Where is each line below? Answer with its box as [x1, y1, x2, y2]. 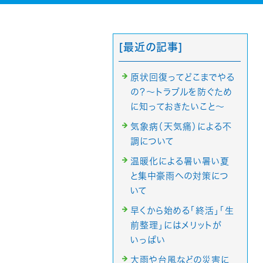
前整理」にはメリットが [130, 221, 222, 230]
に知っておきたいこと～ [130, 102, 225, 111]
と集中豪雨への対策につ [130, 171, 229, 180]
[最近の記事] [119, 42, 183, 52]
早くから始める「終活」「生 [130, 206, 234, 215]
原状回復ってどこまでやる [130, 73, 235, 82]
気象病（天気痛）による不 [130, 122, 232, 131]
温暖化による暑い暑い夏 [130, 157, 230, 166]
